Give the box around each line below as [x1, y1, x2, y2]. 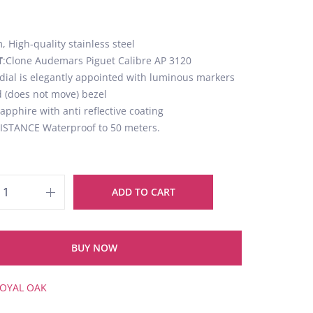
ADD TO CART [111, 185, 175, 198]
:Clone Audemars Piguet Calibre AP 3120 [3, 54, 191, 67]
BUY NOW [71, 241, 117, 254]
